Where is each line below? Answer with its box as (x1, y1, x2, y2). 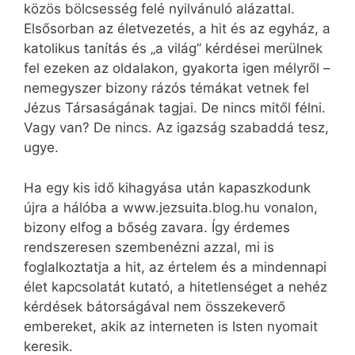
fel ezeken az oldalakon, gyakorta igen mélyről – (24, 60, 330, 77)
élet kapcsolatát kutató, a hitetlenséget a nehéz (24, 278, 327, 295)
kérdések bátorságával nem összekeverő (24, 298, 285, 315)
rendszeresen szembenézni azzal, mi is (24, 239, 274, 255)
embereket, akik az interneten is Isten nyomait (24, 318, 318, 334)
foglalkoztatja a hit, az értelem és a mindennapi (24, 258, 326, 275)
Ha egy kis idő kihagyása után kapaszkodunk (24, 179, 311, 196)
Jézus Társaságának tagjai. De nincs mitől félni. (24, 100, 326, 116)
